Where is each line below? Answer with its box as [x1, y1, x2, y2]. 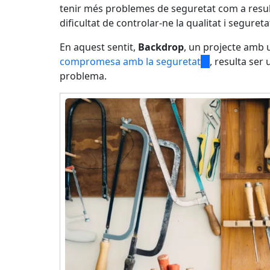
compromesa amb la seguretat [60, 54, 201, 68]
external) [201, 83, 241, 97]
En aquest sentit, [60, 40, 138, 54]
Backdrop [138, 40, 184, 54]
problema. [60, 69, 107, 83]
